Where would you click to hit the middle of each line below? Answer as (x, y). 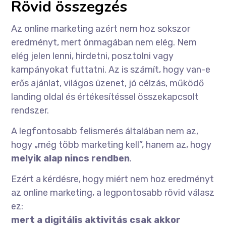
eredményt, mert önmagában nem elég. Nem (104, 43)
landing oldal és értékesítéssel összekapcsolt (105, 97)
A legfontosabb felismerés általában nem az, (105, 131)
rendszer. (30, 111)
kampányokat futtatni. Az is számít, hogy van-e (111, 70)
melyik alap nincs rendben (71, 159)
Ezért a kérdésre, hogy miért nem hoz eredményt (113, 179)
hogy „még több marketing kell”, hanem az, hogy (111, 145)
